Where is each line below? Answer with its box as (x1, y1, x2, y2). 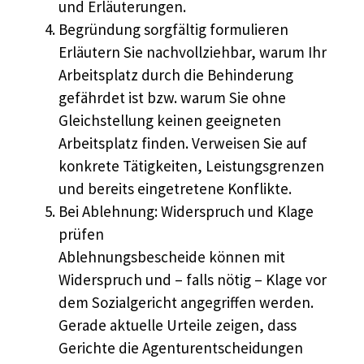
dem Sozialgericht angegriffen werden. (58, 292, 314, 313)
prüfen (58, 224, 104, 245)
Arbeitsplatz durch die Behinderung (58, 65, 293, 85)
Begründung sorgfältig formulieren (58, 19, 288, 40)
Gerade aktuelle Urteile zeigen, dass (58, 315, 297, 336)
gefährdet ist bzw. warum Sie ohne (58, 88, 286, 108)
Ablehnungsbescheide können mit (58, 247, 285, 267)
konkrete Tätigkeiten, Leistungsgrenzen (58, 156, 324, 176)
